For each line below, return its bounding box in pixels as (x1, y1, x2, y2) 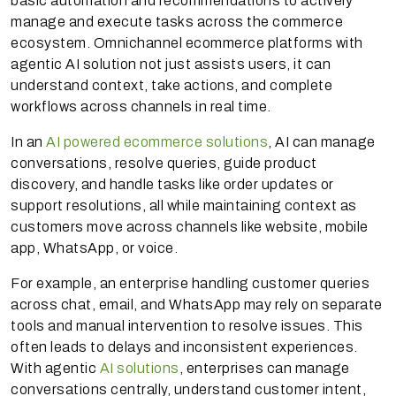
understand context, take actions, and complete (11, 77, 332, 93)
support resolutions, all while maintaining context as (11, 197, 357, 213)
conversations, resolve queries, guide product (11, 155, 317, 171)
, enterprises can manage (179, 360, 350, 376)
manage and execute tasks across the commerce (11, 13, 343, 29)
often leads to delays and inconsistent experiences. (11, 339, 358, 354)
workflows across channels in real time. (11, 98, 271, 114)
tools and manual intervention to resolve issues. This (11, 317, 363, 333)
